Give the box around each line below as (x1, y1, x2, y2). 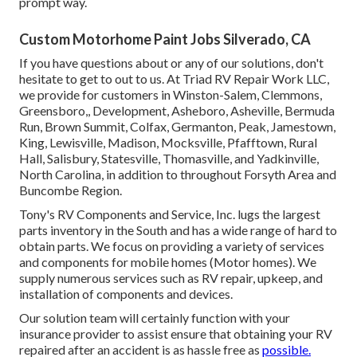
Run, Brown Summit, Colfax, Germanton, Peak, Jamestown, (19, 119, 335, 135)
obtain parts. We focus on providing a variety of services (19, 238, 324, 254)
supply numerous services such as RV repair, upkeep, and (19, 270, 323, 286)
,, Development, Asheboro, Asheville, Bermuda (85, 103, 335, 119)
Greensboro (19, 103, 85, 119)
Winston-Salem (173, 87, 257, 103)
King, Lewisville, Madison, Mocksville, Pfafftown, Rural (19, 135, 317, 151)
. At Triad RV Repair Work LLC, (162, 71, 329, 87)
